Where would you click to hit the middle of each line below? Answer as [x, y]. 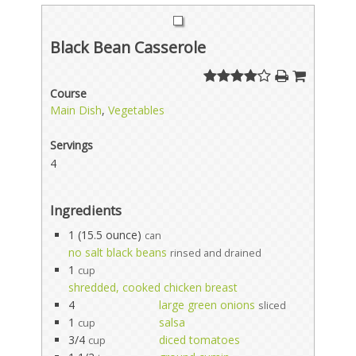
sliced [273, 305]
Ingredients [86, 210]
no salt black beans [118, 252]
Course [69, 93]
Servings [72, 145]
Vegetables [137, 110]
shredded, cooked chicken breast [153, 287]
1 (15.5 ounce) [105, 234]
